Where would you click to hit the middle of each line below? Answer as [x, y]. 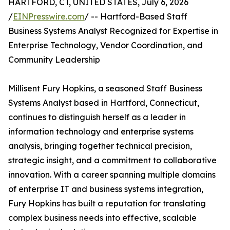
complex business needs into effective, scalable [102, 218]
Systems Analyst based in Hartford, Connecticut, [104, 103]
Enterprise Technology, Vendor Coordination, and [106, 45]
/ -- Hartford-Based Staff [136, 16]
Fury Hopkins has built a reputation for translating [107, 203]
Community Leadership [54, 60]
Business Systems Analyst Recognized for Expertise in [113, 31]
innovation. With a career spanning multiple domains [112, 175]
